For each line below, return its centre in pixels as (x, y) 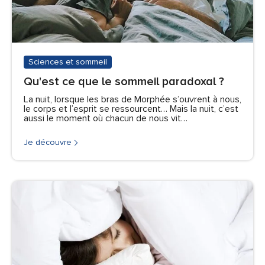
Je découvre (48, 143)
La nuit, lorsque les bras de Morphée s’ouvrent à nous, (132, 100)
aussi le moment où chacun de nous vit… (106, 119)
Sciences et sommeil (68, 62)
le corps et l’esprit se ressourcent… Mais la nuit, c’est (131, 109)
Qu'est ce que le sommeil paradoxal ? (124, 82)
